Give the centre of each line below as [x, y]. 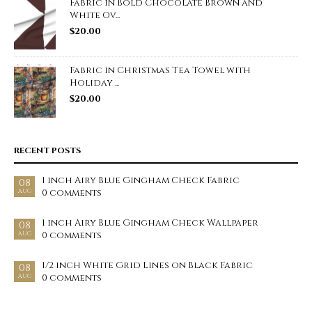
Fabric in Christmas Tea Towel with [160, 71]
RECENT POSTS [47, 151]
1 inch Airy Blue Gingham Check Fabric [141, 181]
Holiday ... [94, 83]
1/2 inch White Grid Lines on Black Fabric [147, 266]
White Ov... [95, 15]
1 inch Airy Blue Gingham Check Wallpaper [150, 223]
